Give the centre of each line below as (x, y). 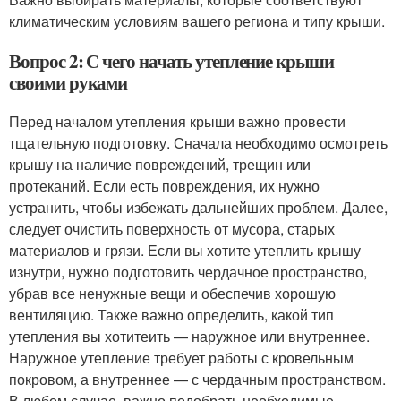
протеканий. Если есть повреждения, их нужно (164, 186)
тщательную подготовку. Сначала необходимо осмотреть (198, 143)
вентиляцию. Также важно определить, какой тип (171, 315)
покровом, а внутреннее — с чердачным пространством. (197, 379)
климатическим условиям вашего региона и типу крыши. (197, 21)
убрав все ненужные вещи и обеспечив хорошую (172, 293)
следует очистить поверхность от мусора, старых (172, 229)
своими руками (68, 82)
